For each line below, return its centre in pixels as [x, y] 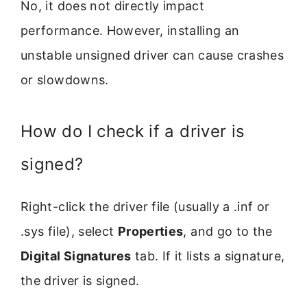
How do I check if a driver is [133, 131]
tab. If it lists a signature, [208, 256]
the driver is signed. [80, 280]
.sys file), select [69, 231]
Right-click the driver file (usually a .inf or [145, 206]
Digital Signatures [76, 256]
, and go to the [228, 231]
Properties [150, 231]
